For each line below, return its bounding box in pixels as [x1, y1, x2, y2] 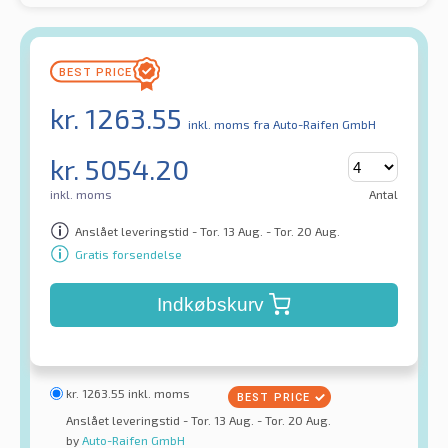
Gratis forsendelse [75, 246, 182, 261]
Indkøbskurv [156, 294, 264, 316]
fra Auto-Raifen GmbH [253, 117, 376, 132]
